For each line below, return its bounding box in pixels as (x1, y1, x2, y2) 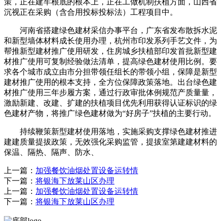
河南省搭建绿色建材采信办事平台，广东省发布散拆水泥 (4, 26, 217, 35)
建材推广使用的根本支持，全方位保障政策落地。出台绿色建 (4, 77, 217, 86)
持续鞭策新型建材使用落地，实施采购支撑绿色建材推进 (4, 127, 217, 136)
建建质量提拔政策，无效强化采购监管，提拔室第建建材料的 (4, 137, 217, 146)
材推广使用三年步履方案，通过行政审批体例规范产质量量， (4, 88, 217, 97)
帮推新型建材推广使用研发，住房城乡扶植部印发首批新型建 (4, 46, 217, 55)
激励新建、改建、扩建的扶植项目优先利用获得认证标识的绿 (4, 98, 217, 107)
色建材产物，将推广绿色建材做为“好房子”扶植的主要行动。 (4, 109, 216, 117)
